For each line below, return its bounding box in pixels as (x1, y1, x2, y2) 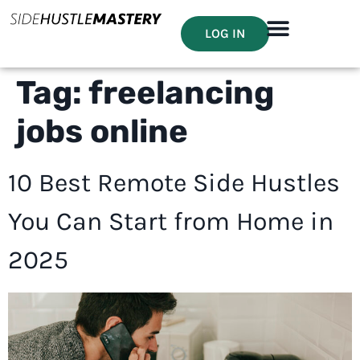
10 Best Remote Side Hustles (8, 168, 340, 198)
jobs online (16, 112, 188, 150)
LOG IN (205, 26, 246, 41)
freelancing (88, 74, 274, 112)
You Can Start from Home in (8, 207, 333, 236)
